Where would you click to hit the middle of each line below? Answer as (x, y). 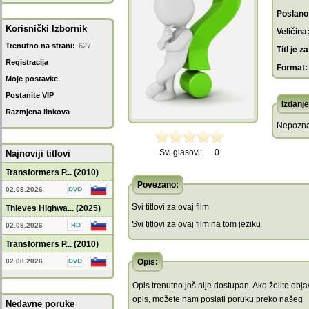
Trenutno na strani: (40, 46)
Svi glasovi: (181, 152)
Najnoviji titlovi (38, 153)
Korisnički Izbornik (46, 29)
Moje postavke (32, 79)
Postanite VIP (30, 95)
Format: (292, 68)
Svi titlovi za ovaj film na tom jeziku (196, 224)
